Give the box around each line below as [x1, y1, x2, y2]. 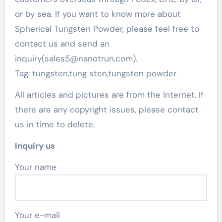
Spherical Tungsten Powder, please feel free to [14, 23, 199, 34]
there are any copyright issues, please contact [14, 104, 199, 115]
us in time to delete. [14, 118, 95, 130]
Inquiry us [14, 140, 55, 151]
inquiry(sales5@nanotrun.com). [14, 53, 137, 64]
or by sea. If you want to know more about [14, 8, 181, 19]
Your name [19, 161, 56, 172]
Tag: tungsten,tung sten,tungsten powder [14, 67, 176, 79]
